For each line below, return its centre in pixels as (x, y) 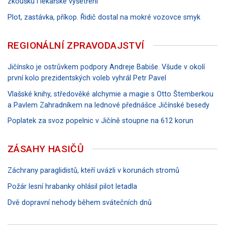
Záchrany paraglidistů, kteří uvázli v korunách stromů (93, 171)
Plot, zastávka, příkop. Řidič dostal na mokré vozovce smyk (104, 17)
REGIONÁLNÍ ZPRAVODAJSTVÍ (76, 45)
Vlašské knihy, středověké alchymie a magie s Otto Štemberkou (110, 94)
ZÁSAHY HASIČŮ (46, 149)
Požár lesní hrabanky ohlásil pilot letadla (72, 187)
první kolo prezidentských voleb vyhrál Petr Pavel (87, 78)
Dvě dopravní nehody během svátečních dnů (80, 202)
